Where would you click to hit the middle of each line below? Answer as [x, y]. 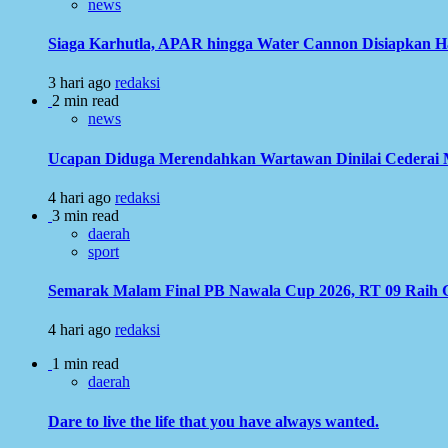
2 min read [85, 101]
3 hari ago [81, 83]
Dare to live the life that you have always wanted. [213, 421]
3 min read [85, 215]
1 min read [85, 364]
